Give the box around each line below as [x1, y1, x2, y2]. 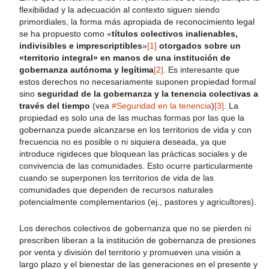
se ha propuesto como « [19, 29, 112, 38]
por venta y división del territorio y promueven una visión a [19, 247, 241, 257]
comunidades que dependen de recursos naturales [19, 185, 213, 195]
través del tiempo [19, 101, 90, 110]
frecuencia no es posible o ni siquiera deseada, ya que [19, 137, 226, 147]
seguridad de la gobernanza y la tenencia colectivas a [37, 89, 258, 98]
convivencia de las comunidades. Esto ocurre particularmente [19, 161, 253, 171]
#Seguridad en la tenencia [112, 101, 211, 110]
